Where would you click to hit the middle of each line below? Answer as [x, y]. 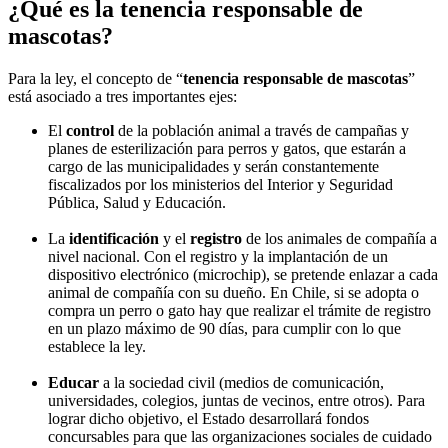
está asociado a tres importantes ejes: [122, 96]
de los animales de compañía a [341, 238]
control [92, 130]
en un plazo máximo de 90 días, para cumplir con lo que [224, 328]
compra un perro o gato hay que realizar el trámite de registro [239, 310]
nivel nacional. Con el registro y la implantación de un [218, 256]
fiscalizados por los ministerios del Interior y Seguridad [220, 184]
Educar [75, 382]
